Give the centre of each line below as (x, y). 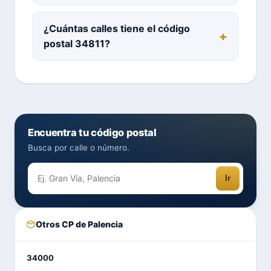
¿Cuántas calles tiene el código (117, 28)
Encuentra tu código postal (92, 132)
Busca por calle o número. (79, 147)
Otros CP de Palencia (79, 224)
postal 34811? (77, 43)
